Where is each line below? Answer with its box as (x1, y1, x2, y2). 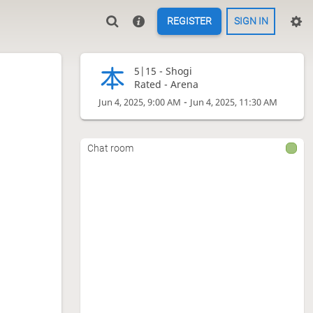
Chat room (87, 142, 133, 154)
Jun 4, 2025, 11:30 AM (190, 96, 278, 109)
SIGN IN (233, 15, 268, 27)
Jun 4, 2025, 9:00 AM (99, 96, 182, 109)
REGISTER (167, 15, 212, 27)
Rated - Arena (133, 78, 198, 92)
